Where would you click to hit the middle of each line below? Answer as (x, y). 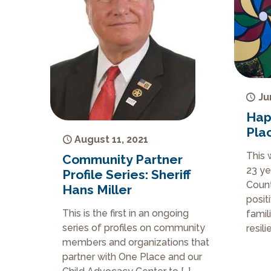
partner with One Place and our (132, 257)
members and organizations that (136, 243)
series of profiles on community (134, 228)
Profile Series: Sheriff (127, 175)
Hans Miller (97, 190)
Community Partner (123, 160)
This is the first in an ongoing (126, 214)
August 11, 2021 (112, 140)
